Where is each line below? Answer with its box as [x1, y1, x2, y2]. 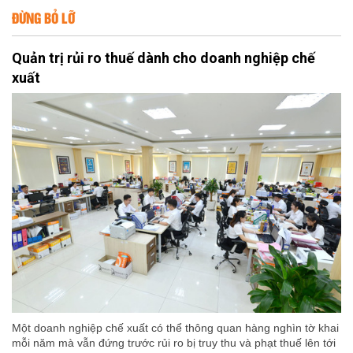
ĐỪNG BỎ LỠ [12, 6, 75, 28]
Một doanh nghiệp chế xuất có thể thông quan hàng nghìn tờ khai [12, 321, 339, 334]
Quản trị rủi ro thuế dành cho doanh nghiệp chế [12, 49, 315, 66]
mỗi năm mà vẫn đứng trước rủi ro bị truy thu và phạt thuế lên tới [12, 336, 336, 349]
